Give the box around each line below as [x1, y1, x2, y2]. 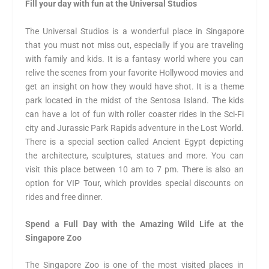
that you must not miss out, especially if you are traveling [25, 40, 244, 50]
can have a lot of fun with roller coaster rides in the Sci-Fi [25, 109, 244, 119]
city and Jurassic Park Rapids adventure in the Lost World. [25, 122, 244, 133]
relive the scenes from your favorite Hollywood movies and [25, 67, 244, 77]
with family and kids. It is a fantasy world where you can [25, 53, 244, 64]
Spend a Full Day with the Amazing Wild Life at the [25, 219, 244, 229]
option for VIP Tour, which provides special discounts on [25, 178, 244, 188]
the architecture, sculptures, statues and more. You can [25, 150, 244, 160]
